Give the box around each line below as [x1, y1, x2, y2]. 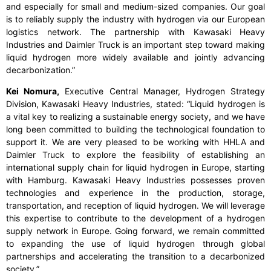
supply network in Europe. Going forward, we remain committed [6, 226, 265, 237]
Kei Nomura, [6, 86, 60, 97]
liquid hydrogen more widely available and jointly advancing [6, 52, 265, 63]
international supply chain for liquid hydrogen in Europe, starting [6, 162, 265, 173]
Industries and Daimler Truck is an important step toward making [6, 39, 265, 50]
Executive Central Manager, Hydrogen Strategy [59, 86, 266, 97]
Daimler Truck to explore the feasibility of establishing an [6, 149, 265, 160]
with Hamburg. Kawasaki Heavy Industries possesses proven [6, 175, 265, 186]
